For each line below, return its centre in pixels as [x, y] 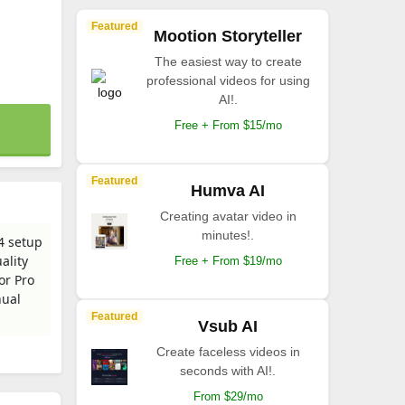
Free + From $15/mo [228, 125]
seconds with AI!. [228, 371]
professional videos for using [228, 80]
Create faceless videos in [228, 352]
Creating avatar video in [228, 216]
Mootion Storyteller [228, 36]
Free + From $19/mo [228, 261]
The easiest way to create [228, 61]
